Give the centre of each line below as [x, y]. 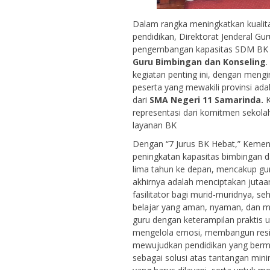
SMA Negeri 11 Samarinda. [206, 99]
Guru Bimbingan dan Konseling [199, 61]
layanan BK [155, 125]
